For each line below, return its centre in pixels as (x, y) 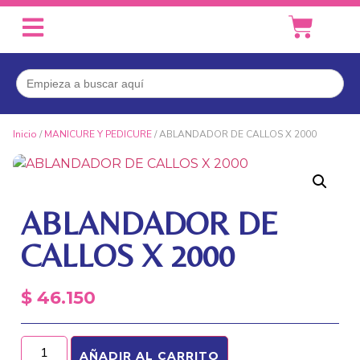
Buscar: (39, 74)
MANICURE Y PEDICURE (98, 134)
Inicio (25, 134)
